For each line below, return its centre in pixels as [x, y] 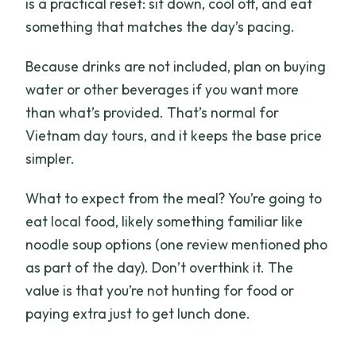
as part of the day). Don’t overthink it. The [160, 268]
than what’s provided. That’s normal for [153, 113]
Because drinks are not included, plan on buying [176, 67]
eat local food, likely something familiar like [164, 222]
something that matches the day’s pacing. [161, 27]
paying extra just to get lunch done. [138, 314]
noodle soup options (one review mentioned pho [177, 245]
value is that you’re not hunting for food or [160, 291]
